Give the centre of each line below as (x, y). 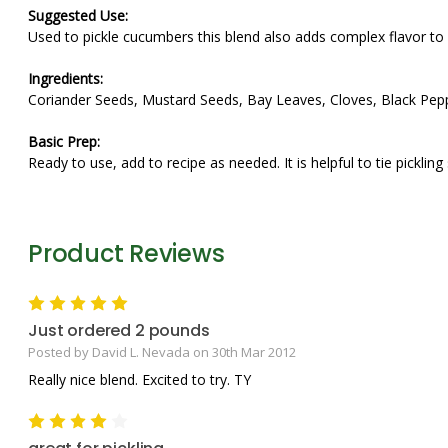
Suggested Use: (78, 15)
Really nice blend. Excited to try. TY (139, 379)
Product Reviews (126, 253)
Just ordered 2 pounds (119, 330)
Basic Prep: (64, 141)
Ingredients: (65, 78)
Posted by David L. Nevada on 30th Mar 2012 (162, 351)
